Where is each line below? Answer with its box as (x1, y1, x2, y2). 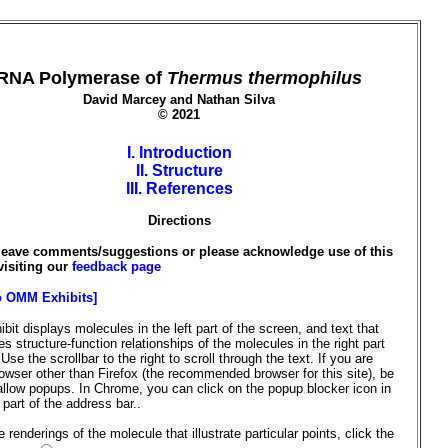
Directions (147, 212, 211, 228)
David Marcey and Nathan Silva (83, 92, 276, 108)
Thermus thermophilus (167, 68, 363, 89)
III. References (125, 179, 233, 197)
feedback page (71, 258, 161, 274)
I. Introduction (126, 143, 232, 161)
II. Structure (135, 161, 223, 179)
